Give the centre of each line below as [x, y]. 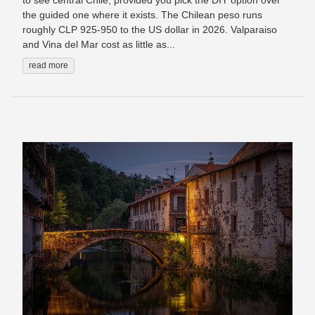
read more [49, 66]
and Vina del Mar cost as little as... [99, 45]
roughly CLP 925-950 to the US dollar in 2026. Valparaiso [150, 30]
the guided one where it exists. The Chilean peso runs [142, 15]
